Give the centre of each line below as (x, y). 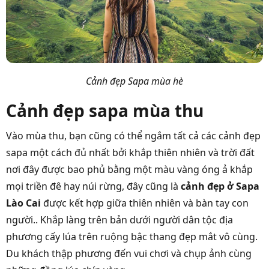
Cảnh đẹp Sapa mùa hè (134, 81)
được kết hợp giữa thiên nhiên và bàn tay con (146, 203)
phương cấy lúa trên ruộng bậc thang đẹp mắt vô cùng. (132, 237)
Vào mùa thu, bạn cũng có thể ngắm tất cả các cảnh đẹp (133, 136)
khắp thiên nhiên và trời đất (192, 153)
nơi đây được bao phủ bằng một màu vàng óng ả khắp (129, 170)
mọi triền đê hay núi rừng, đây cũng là (93, 186)
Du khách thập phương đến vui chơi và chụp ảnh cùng (129, 254)
